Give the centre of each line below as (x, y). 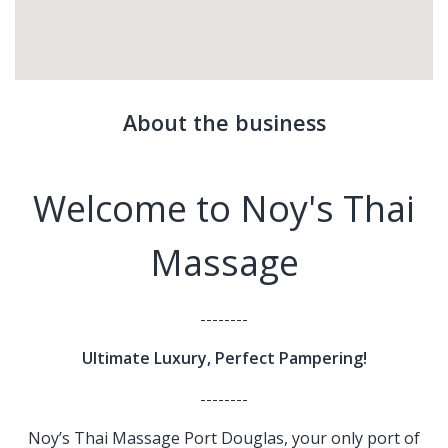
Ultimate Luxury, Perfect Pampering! (224, 358)
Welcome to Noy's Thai (224, 208)
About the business (224, 122)
